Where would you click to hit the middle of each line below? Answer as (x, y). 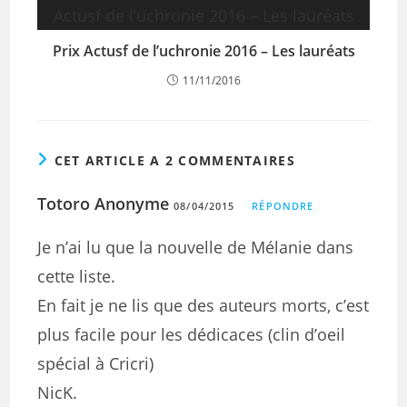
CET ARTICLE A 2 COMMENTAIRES (174, 160)
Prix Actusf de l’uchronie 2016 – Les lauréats (203, 51)
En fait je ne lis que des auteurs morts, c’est (203, 305)
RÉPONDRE (283, 206)
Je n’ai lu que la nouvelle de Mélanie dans (196, 247)
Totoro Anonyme (104, 203)
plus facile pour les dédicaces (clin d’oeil (192, 334)
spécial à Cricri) (96, 363)
